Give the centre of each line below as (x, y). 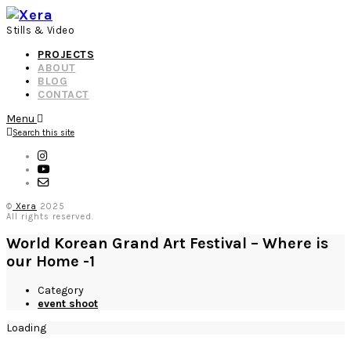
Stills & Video (40, 30)
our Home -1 (51, 262)
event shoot (68, 303)
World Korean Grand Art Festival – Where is (167, 244)
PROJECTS (66, 54)
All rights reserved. (50, 216)
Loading (26, 327)
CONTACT (63, 94)
